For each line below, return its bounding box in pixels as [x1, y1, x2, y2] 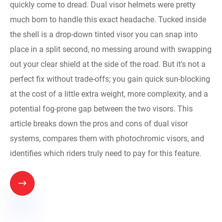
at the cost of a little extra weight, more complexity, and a [10, 89, 208, 99]
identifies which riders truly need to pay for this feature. [10, 148, 201, 158]
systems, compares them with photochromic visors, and [10, 133, 204, 143]
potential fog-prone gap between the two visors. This [10, 104, 193, 113]
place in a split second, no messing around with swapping [10, 44, 212, 54]
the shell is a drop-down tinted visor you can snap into [10, 29, 198, 39]
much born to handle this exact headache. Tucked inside [10, 14, 206, 24]
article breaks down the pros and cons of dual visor [10, 118, 188, 128]
